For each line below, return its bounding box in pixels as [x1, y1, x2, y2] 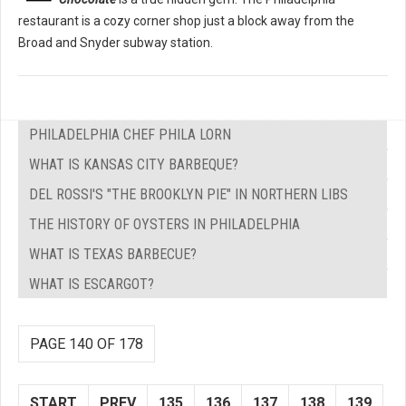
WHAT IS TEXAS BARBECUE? [29, 246, 197, 264]
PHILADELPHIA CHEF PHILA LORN [29, 126, 231, 144]
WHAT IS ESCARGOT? [29, 275, 154, 294]
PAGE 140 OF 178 [30, 335, 143, 353]
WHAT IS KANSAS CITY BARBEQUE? [29, 156, 238, 174]
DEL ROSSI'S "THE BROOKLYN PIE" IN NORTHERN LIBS [29, 186, 348, 204]
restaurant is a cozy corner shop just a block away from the [18, 14, 354, 29]
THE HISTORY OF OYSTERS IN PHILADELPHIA [29, 216, 300, 234]
